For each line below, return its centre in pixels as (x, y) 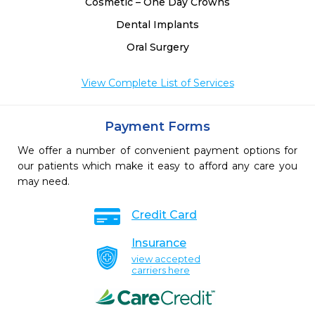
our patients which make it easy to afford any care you (157, 166)
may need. (44, 182)
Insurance (159, 243)
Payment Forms (157, 127)
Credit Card (164, 215)
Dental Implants (157, 25)
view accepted (166, 259)
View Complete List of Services (157, 83)
